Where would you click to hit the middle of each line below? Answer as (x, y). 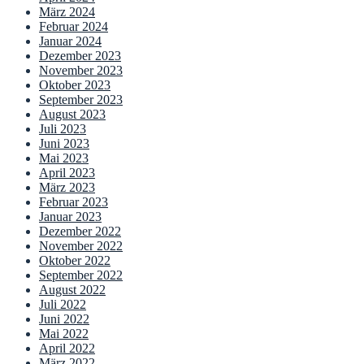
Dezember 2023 (80, 56)
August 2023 (72, 115)
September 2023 (81, 100)
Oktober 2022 (75, 261)
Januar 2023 (70, 217)
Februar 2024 (74, 27)
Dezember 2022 (80, 232)
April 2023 (67, 173)
